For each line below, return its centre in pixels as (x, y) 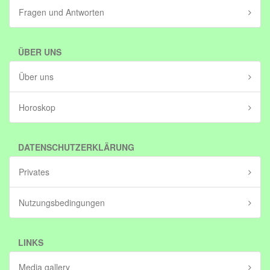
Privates (34, 172)
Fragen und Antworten (61, 12)
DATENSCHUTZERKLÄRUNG (76, 147)
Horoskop (37, 107)
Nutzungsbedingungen (62, 202)
